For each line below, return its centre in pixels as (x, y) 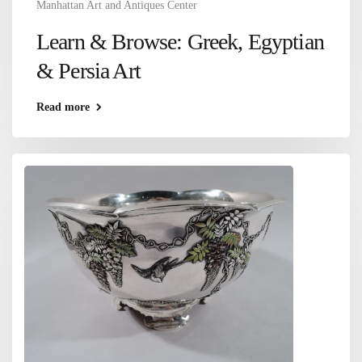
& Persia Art (88, 71)
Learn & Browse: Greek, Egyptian (180, 42)
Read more (63, 107)
